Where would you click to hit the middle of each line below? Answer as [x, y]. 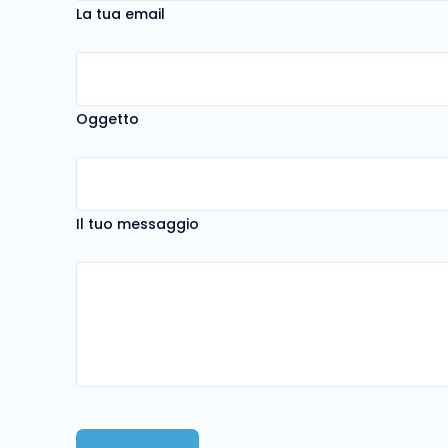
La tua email [121, 13]
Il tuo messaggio [138, 223]
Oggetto [108, 118]
